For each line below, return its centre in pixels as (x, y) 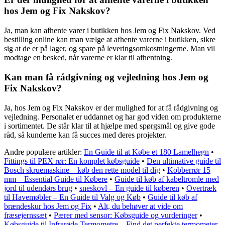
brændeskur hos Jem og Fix (48, 206)
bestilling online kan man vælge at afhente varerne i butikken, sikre (110, 40)
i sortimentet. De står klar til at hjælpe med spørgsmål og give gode (109, 126)
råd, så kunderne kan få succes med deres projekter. (85, 135)
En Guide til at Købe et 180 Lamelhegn (146, 152)
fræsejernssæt (25, 215)
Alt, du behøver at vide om (140, 206)
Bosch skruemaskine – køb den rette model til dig (82, 170)
